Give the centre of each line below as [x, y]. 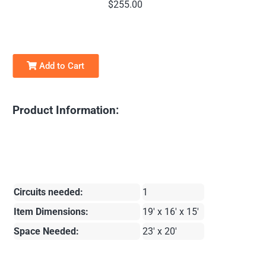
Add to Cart [61, 66]
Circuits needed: [49, 192]
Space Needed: [47, 231]
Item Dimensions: [51, 211]
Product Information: [66, 111]
